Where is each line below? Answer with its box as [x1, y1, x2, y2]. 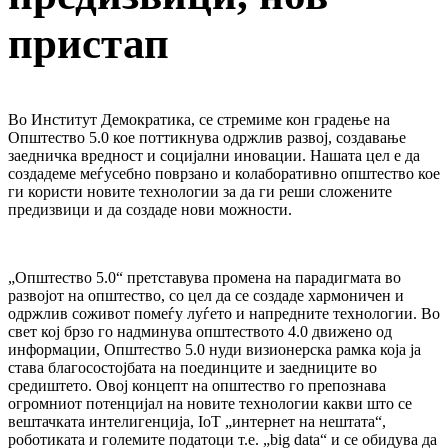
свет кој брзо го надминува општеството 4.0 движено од [8, 322, 392, 340]
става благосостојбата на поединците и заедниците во [8, 358, 377, 376]
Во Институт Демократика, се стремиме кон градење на [8, 110, 390, 128]
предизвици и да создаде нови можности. [8, 200, 292, 218]
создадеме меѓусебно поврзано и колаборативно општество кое [8, 164, 440, 182]
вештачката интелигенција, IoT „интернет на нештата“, [8, 412, 386, 430]
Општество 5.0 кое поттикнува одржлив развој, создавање [8, 128, 406, 146]
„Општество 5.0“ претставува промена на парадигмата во [8, 268, 401, 286]
